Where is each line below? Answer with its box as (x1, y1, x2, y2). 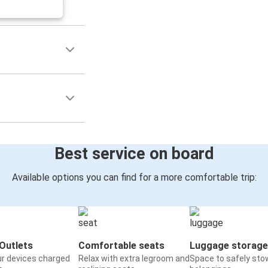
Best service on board (54, 144, 214, 164)
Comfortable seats (78, 240, 165, 252)
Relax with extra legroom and (78, 254, 190, 264)
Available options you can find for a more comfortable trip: (11, 172, 257, 184)
